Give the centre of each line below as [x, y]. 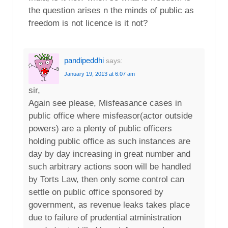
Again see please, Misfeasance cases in [105, 103]
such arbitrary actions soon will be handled [110, 166]
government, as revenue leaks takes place [109, 205]
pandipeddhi [84, 60]
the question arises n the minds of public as [111, 10]
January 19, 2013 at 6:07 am [99, 74]
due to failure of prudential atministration [105, 217]
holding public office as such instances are [109, 141]
